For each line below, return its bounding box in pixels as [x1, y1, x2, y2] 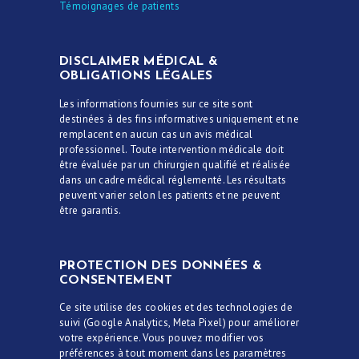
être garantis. [59, 203, 122, 217]
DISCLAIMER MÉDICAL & [59, 55, 219, 69]
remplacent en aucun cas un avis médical [59, 127, 253, 141]
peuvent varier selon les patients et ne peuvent [59, 188, 280, 202]
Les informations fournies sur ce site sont [59, 96, 253, 111]
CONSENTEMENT [59, 273, 173, 287]
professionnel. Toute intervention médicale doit [59, 142, 284, 156]
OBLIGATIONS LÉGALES [59, 70, 213, 83]
